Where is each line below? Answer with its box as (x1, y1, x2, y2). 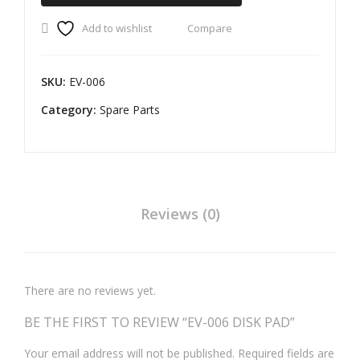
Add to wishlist (82, 21, 152, 35)
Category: (41, 102, 100, 117)
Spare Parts (100, 102, 160, 117)
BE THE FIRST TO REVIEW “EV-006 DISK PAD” (24, 313, 295, 331)
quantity (42, 2, 84, 17)
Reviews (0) (140, 204, 220, 223)
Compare (187, 21, 232, 35)
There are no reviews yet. (24, 283, 156, 298)
